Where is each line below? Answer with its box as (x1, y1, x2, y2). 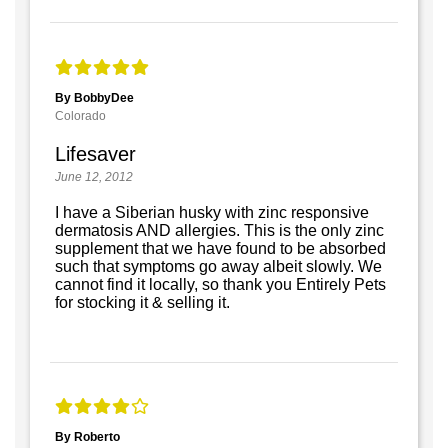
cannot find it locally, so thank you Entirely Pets (55, 275, 386, 293)
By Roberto (55, 430, 120, 445)
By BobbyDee (55, 90, 134, 105)
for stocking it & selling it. (55, 293, 230, 311)
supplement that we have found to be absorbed (55, 239, 386, 257)
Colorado (55, 108, 106, 123)
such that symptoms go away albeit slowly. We (55, 257, 382, 275)
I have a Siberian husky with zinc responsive (55, 203, 369, 221)
